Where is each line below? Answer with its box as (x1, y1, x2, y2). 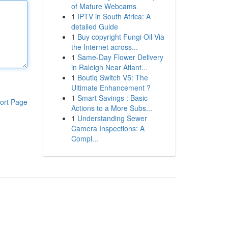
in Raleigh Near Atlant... (71, 62, 148, 72)
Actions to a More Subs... (71, 103, 152, 113)
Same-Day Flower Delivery (77, 52, 163, 62)
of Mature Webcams (71, 1, 136, 11)
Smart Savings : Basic (77, 93, 148, 103)
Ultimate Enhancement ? (71, 82, 151, 93)
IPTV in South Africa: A (77, 11, 151, 21)
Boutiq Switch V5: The (77, 72, 148, 82)
